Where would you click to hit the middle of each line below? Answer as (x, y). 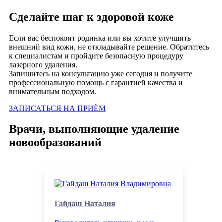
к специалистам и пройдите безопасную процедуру (96, 55)
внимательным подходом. (53, 91)
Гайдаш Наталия (85, 203)
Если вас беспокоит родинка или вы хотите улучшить (100, 38)
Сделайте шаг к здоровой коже (91, 17)
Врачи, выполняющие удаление (94, 129)
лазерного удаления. (43, 64)
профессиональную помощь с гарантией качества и (96, 82)
